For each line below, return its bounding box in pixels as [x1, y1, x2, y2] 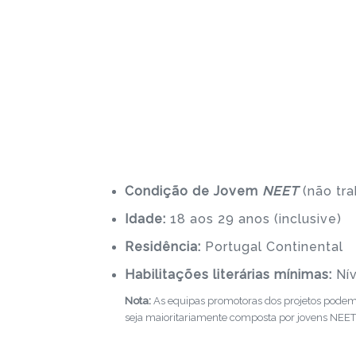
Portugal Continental [201, 238, 343, 254]
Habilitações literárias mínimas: [125, 266, 332, 282]
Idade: [125, 211, 166, 226]
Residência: [125, 238, 201, 254]
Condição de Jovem [125, 183, 262, 199]
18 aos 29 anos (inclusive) [166, 211, 342, 226]
